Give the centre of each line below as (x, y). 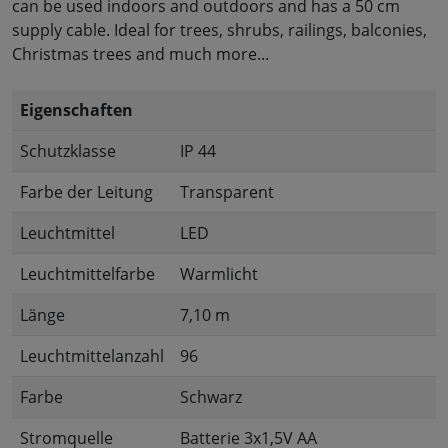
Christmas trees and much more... (140, 54)
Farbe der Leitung (86, 192)
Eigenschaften (76, 110)
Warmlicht (219, 274)
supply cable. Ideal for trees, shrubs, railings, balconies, (219, 30)
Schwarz (211, 397)
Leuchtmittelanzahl (92, 356)
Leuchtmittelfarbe (87, 274)
